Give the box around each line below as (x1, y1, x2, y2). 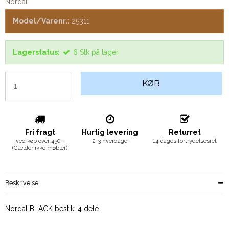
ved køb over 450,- (15, 137, 64, 145)
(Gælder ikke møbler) (12, 144, 68, 152)
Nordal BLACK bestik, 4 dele (5, 204, 99, 213)
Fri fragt (25, 128, 55, 137)
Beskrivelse (5, 179, 38, 187)
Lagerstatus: (13, 48, 60, 57)
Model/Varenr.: (13, 17, 70, 26)
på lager (91, 48, 119, 57)
